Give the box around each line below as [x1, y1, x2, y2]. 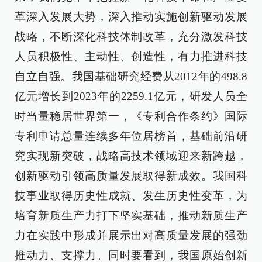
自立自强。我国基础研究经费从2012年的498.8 [15, 70, 247, 82]
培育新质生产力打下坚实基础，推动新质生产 [15, 209, 247, 222]
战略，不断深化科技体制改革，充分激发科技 [15, 30, 247, 43]
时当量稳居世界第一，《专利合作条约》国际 [15, 110, 247, 122]
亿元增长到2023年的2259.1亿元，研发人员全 [15, 90, 247, 102]
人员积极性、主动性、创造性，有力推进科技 [15, 50, 247, 63]
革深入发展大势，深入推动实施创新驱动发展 [15, 11, 247, 23]
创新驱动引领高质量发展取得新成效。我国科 [15, 170, 247, 182]
